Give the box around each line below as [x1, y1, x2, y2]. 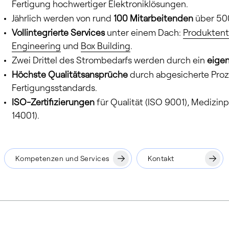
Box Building [81, 39, 130, 52]
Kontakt [147, 153, 174, 163]
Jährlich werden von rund [12, 12, 111, 24]
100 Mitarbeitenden [111, 12, 195, 24]
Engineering [12, 39, 61, 52]
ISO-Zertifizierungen [12, 96, 97, 108]
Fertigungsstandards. [12, 81, 97, 94]
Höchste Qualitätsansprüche [12, 68, 128, 80]
